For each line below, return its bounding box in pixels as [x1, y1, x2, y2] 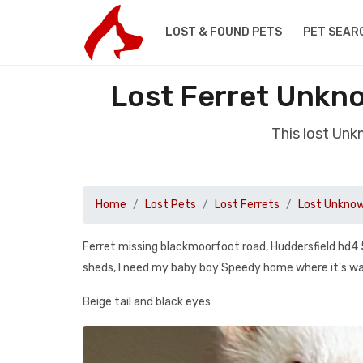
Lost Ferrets [215, 198, 280, 211]
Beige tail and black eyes [83, 295, 211, 309]
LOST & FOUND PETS [164, 25, 282, 39]
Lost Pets [145, 198, 196, 211]
